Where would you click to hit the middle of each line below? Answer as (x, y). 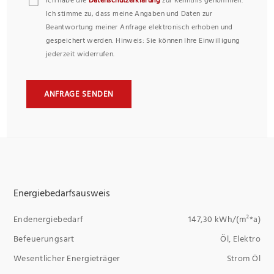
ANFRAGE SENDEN (79, 94)
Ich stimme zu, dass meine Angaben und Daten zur (129, 13)
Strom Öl (243, 258)
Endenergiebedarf (49, 219)
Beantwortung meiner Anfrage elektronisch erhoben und (139, 27)
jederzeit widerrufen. (80, 54)
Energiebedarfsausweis (62, 193)
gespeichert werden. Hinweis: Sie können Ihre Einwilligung (143, 40)
